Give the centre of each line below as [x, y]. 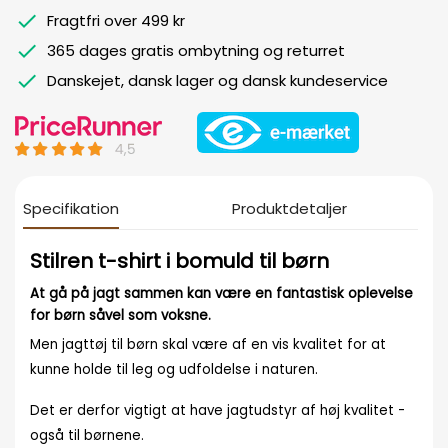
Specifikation [71, 209]
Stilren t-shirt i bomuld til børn [182, 261]
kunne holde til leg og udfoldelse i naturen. [174, 370]
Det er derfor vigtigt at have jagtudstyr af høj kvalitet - [217, 411]
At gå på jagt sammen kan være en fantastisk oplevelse [221, 294]
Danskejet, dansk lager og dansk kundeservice [217, 81]
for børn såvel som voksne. [122, 316]
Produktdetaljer [289, 209]
